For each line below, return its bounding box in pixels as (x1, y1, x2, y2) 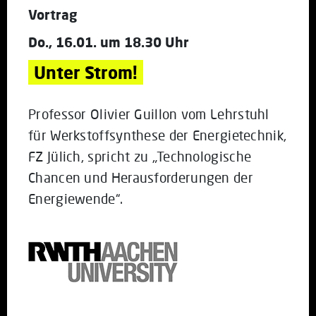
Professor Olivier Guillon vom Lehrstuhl (28, 105, 269, 122)
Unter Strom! (34, 61, 138, 83)
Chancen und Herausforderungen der (28, 169, 253, 186)
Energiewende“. (28, 190, 123, 207)
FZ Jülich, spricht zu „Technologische (28, 147, 252, 164)
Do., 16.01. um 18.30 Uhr (28, 33, 189, 50)
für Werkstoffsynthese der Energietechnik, (28, 126, 287, 143)
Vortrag (28, 6, 77, 23)
